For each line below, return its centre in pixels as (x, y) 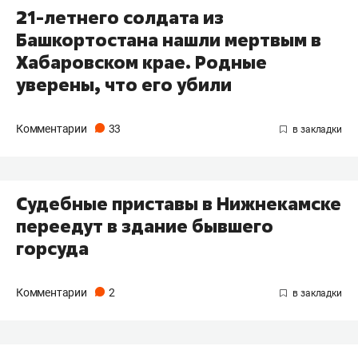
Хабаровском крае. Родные (141, 63)
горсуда (52, 248)
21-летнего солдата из (120, 18)
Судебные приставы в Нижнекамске (179, 203)
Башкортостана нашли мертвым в (169, 40)
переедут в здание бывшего (145, 226)
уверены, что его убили (124, 85)
